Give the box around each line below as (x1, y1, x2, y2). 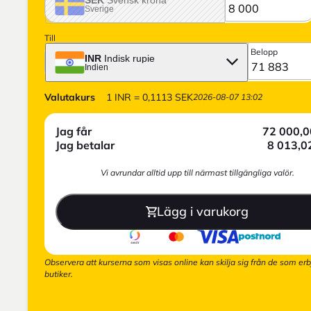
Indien (85, 62, 108, 72)
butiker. (44, 268, 73, 279)
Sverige (85, 3, 114, 14)
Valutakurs (44, 90, 95, 103)
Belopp (251, 46, 278, 57)
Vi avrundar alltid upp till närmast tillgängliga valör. (100, 167, 294, 178)
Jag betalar (56, 137, 115, 152)
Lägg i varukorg (157, 203, 249, 220)
